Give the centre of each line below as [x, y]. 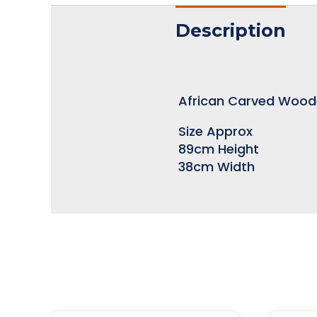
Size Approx [215, 131]
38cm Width [217, 166]
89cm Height [219, 149]
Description [231, 30]
